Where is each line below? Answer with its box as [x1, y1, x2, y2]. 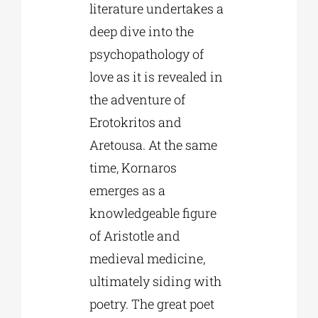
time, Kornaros [89, 159, 177, 177]
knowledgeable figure [89, 204, 216, 222]
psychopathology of [89, 45, 204, 63]
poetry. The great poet [89, 295, 214, 313]
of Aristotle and [89, 227, 180, 245]
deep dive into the [89, 23, 194, 40]
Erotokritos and [89, 114, 182, 131]
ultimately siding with [89, 273, 221, 290]
